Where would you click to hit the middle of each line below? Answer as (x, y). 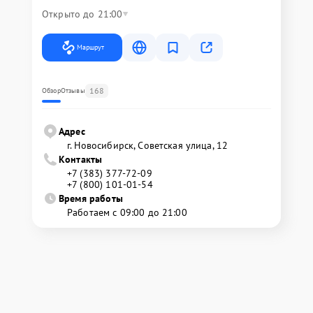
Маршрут (90, 47)
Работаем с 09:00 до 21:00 (127, 212)
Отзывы (73, 90)
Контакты (81, 159)
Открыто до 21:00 (82, 14)
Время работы (91, 198)
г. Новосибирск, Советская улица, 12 (148, 145)
